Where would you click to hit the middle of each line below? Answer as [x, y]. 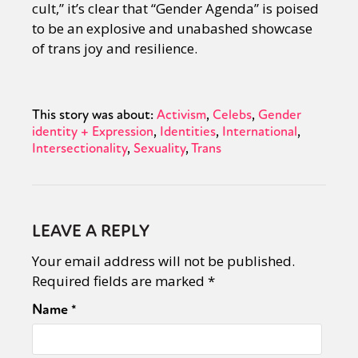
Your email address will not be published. [163, 261]
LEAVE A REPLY [91, 231]
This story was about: [93, 115]
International [260, 131]
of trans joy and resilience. [115, 48]
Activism [181, 115]
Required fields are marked [120, 281]
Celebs [232, 115]
